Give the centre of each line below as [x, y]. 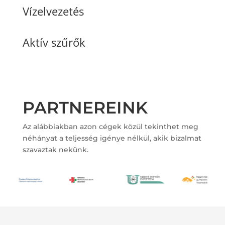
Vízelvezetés [53, 11]
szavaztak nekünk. [55, 149]
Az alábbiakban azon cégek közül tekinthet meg [110, 126]
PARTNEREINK [85, 107]
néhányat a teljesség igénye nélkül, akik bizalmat [112, 138]
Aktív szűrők [54, 42]
